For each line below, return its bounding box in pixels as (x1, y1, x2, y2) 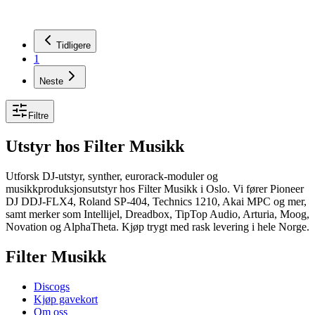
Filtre (28, 110, 49, 122)
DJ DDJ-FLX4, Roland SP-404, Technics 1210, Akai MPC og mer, (6, 195, 307, 208)
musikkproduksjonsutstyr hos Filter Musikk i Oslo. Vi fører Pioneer (6, 183, 304, 195)
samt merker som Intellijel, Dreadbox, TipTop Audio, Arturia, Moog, (6, 208, 309, 221)
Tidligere (56, 40, 91, 51)
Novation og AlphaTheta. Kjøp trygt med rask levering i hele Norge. (6, 221, 309, 233)
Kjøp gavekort (34, 293, 98, 305)
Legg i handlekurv (18, 5, 87, 15)
